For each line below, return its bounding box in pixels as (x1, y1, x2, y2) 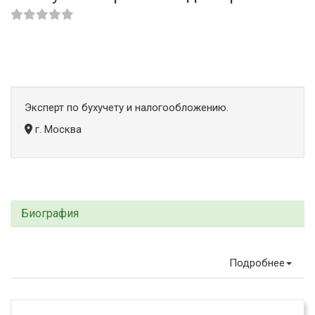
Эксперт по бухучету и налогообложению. (25, 101, 229, 114)
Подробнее (229, 257, 285, 269)
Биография (21, 207, 79, 220)
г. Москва (32, 123, 82, 136)
